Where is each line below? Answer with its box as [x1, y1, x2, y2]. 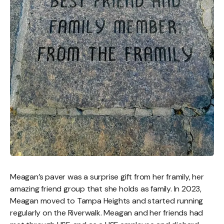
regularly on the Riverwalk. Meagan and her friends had [10, 207, 203, 218]
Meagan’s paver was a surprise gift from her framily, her [10, 171, 204, 182]
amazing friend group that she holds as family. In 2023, [10, 183, 201, 194]
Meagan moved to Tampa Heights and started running [10, 195, 203, 206]
